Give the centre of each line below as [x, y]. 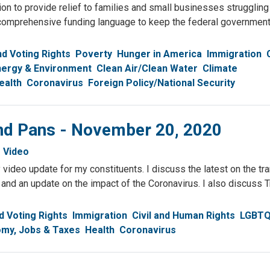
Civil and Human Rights [184, 216]
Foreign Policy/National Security [162, 83]
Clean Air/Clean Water [147, 69]
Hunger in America [159, 54]
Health [100, 230]
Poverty [94, 54]
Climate [220, 69]
